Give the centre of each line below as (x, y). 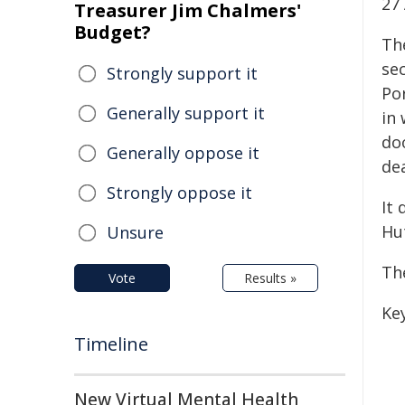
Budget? (113, 32)
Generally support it (186, 113)
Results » (270, 278)
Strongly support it (182, 73)
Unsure (135, 232)
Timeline (111, 344)
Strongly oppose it (179, 193)
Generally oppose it (183, 153)
